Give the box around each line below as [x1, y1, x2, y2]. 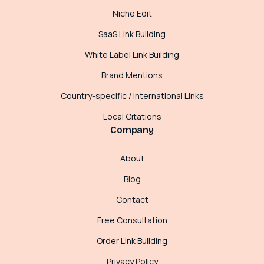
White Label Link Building [85, 49, 179, 61]
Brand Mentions [101, 70, 163, 81]
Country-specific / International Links [60, 90, 204, 102]
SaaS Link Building [98, 28, 166, 40]
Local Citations [103, 111, 161, 123]
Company [110, 124, 154, 136]
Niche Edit [112, 8, 152, 19]
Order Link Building [97, 235, 167, 247]
